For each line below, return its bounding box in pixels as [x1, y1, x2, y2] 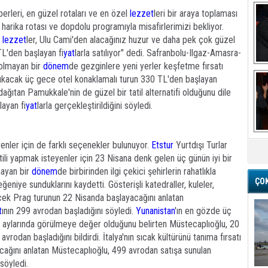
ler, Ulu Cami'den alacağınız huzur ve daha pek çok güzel [26, 34, 235, 45]
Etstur [151, 139, 173, 151]
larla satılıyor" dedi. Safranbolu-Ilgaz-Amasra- [75, 47, 241, 59]
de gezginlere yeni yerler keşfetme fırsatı [69, 60, 223, 72]
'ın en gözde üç [175, 205, 232, 217]
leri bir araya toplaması [154, 8, 237, 19]
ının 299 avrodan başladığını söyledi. [2, 205, 136, 217]
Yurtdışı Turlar [173, 139, 227, 151]
